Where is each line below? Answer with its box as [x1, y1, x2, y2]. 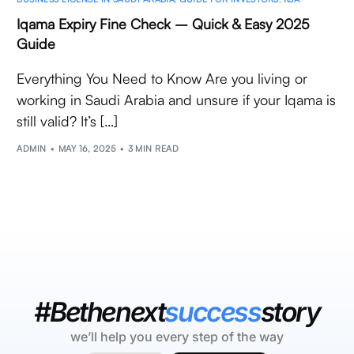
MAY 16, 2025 [58, 143, 116, 155]
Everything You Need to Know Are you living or [17, 69, 308, 87]
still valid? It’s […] [17, 111, 119, 130]
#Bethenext [34, 296, 165, 329]
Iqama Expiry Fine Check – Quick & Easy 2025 [17, 14, 311, 32]
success [164, 296, 261, 329]
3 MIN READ [127, 143, 179, 155]
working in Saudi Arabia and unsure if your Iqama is [17, 90, 337, 108]
